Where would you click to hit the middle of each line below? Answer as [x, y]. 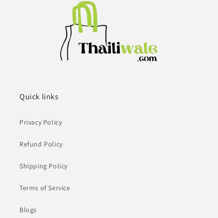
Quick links [39, 97]
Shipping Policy [44, 166]
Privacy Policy [41, 122]
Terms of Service [45, 188]
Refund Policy [41, 144]
